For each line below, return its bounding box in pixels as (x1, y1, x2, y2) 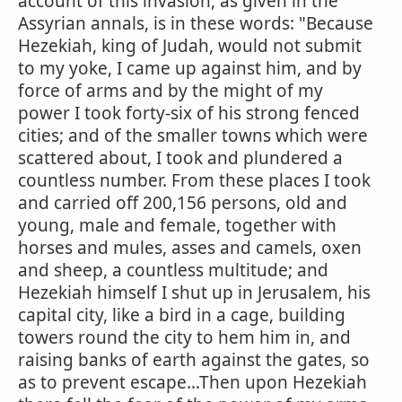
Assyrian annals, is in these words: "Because (18, 12, 373, 35)
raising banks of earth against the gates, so (18, 348, 370, 371)
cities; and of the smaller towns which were (18, 124, 368, 147)
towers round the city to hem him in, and (18, 326, 351, 349)
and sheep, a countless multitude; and (18, 258, 328, 282)
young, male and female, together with (18, 214, 336, 237)
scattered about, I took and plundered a (18, 146, 343, 170)
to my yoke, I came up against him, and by (18, 57, 362, 80)
